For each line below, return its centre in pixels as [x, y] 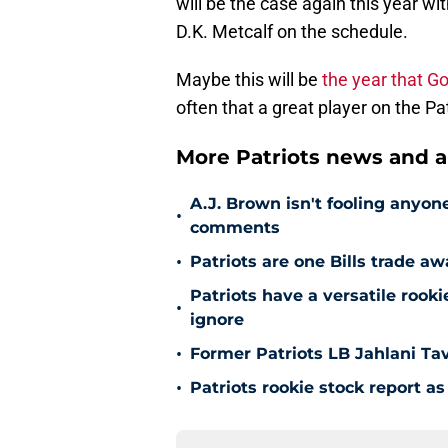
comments [235, 218]
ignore [217, 310]
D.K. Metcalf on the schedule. [292, 22]
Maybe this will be [249, 70]
